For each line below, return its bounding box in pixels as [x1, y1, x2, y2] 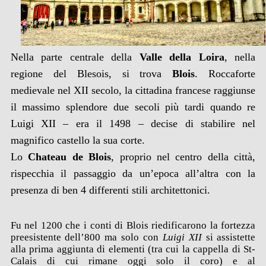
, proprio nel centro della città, [111, 151, 256, 163]
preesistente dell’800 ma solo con [10, 232, 163, 243]
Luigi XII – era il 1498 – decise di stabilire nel [10, 118, 256, 130]
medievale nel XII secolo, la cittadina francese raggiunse [10, 84, 256, 97]
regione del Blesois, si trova [10, 68, 173, 80]
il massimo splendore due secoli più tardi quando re [10, 101, 256, 113]
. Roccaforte [195, 68, 256, 80]
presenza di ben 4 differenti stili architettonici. [10, 184, 210, 197]
